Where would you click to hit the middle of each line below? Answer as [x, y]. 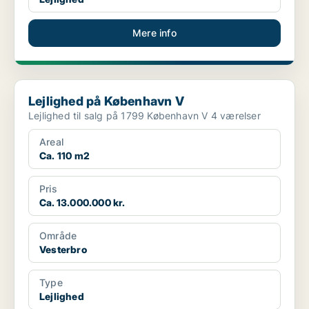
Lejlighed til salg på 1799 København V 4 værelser [236, 116]
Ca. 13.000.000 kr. [82, 203]
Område [58, 236]
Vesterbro [63, 250]
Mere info [154, 33]
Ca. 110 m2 [64, 156]
